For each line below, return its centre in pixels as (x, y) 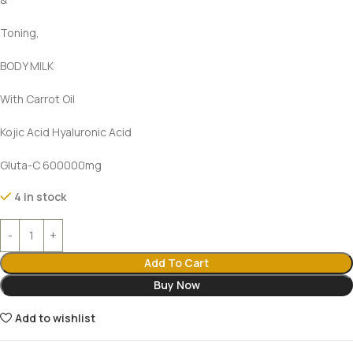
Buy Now (176, 284)
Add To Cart (176, 262)
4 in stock (41, 196)
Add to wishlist (56, 318)
